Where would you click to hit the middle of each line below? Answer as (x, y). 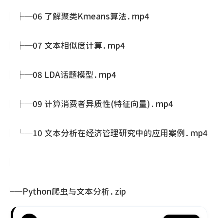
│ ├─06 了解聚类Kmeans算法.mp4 (78, 16)
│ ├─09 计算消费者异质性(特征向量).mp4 (90, 104)
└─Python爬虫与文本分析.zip (66, 191)
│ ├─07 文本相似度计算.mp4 (65, 45)
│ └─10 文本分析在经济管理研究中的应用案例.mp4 (107, 133)
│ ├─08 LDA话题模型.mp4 (61, 75)
